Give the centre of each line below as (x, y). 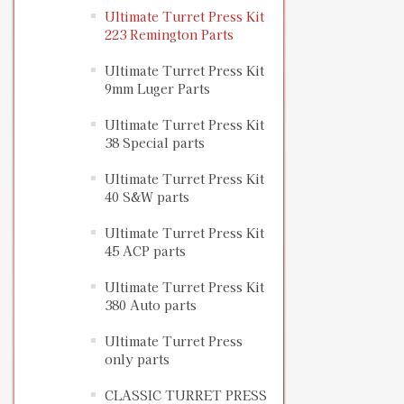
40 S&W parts (147, 197)
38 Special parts (155, 143)
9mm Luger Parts (157, 89)
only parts (137, 359)
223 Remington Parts (169, 35)
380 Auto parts (151, 305)
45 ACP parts (145, 251)
